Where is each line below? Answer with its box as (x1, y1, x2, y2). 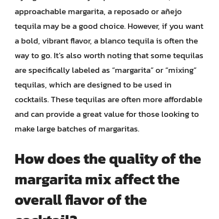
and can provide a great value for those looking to (15, 108, 199, 120)
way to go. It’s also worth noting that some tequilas (15, 49, 203, 62)
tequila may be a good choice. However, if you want (15, 20, 203, 32)
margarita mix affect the (15, 168, 180, 190)
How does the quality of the (15, 147, 201, 170)
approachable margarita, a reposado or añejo (15, 5, 182, 18)
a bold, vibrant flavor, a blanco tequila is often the (15, 34, 198, 47)
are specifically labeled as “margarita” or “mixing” (15, 64, 197, 76)
